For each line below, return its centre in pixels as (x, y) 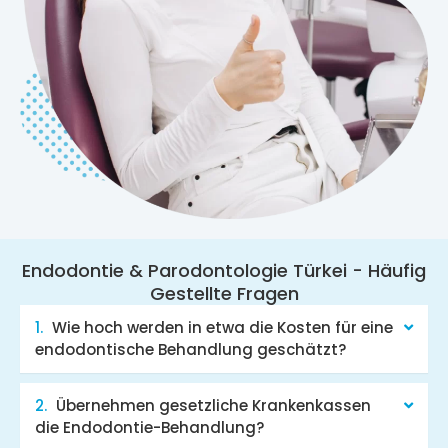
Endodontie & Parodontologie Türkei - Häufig (224, 270)
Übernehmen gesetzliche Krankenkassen (213, 405)
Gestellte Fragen (224, 293)
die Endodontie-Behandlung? (149, 427)
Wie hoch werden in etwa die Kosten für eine (222, 327)
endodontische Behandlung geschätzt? (190, 349)
